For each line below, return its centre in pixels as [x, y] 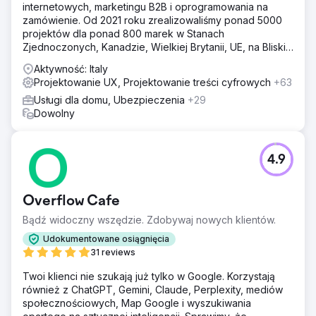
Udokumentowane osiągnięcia [106, 239]
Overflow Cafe [71, 201]
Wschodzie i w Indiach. [76, 60]
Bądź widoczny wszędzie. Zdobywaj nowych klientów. [149, 219]
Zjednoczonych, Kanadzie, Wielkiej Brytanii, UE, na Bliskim [158, 47]
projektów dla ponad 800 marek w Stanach [123, 33]
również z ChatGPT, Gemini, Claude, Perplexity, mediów [153, 289]
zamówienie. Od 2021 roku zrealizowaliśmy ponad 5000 [152, 20]
